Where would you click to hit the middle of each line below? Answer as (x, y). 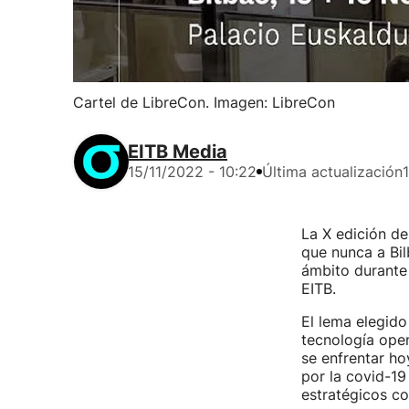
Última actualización (332, 172)
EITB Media (178, 152)
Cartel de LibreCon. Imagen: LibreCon (204, 102)
